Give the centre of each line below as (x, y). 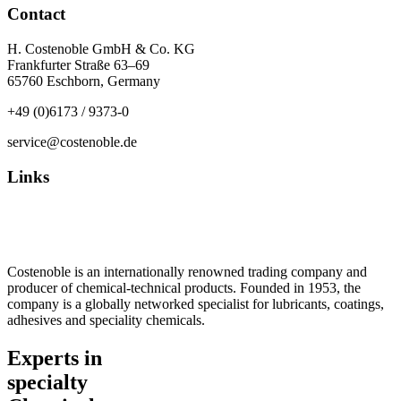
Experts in (55, 358)
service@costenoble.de (72, 142)
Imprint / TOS (47, 242)
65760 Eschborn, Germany (84, 81)
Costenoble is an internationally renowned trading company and (187, 272)
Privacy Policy (48, 211)
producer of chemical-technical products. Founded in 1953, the (184, 288)
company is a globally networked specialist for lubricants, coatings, (196, 304)
